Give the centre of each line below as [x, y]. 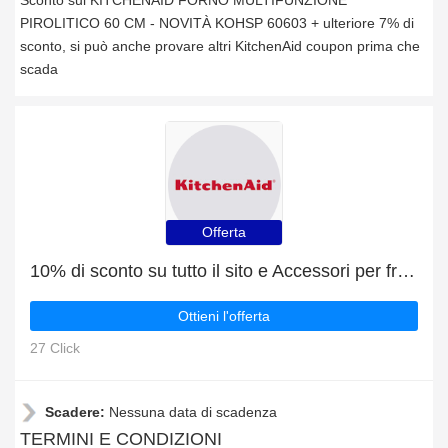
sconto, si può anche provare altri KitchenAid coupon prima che [220, 46]
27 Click [55, 348]
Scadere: [77, 412]
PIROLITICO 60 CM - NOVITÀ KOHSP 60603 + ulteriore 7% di [217, 23]
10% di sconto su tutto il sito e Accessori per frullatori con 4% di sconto [406, 271]
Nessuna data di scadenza [193, 412]
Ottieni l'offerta [224, 316]
